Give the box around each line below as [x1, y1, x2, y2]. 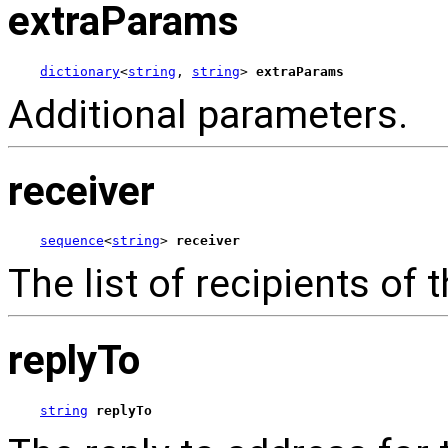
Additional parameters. [8, 92, 408, 138]
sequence [40, 233, 104, 249]
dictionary [40, 64, 120, 79]
